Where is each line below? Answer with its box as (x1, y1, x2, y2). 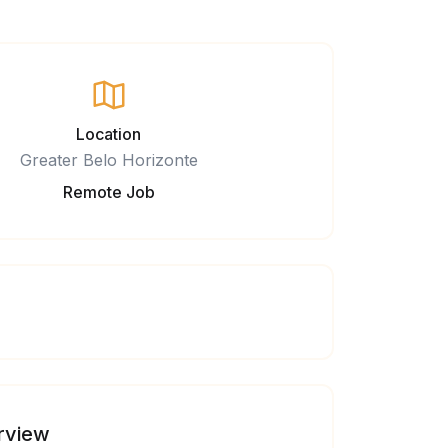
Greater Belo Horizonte (19, 150, 198, 171)
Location (76, 124, 141, 145)
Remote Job (62, 182, 155, 203)
